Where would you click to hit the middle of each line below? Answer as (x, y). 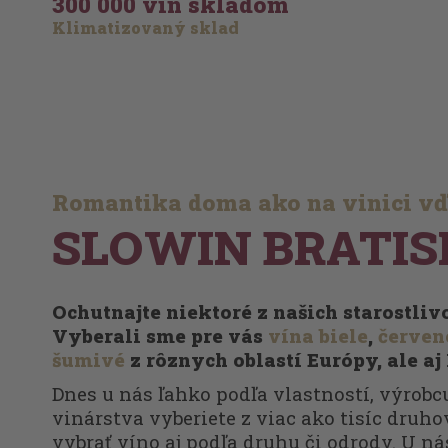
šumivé (88, 360)
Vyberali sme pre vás (160, 336)
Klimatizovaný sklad (145, 28)
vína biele (318, 336)
